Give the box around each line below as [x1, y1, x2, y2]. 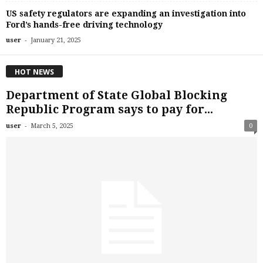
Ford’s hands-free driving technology [6, 20, 163, 30]
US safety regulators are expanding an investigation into [6, 9, 246, 19]
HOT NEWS [15, 67, 54, 76]
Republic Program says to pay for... [6, 102, 213, 116]
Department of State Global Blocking [6, 88, 227, 102]
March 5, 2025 [31, 122, 73, 130]
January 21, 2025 [31, 36, 81, 45]
